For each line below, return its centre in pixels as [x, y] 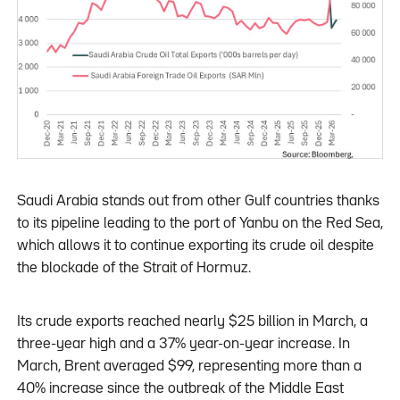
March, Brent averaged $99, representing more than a [189, 367]
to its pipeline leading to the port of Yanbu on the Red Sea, [200, 224]
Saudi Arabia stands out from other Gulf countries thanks [198, 202]
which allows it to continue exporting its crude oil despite [195, 246]
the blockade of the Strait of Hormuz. [133, 269]
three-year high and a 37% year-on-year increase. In [183, 345]
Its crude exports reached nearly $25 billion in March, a [192, 322]
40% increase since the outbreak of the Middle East [180, 389]
